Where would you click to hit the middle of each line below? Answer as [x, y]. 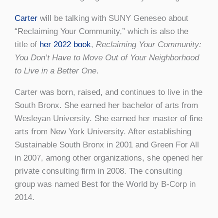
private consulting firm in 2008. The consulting [98, 171]
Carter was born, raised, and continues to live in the [109, 92]
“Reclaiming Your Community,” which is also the [101, 32]
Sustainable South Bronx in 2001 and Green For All [107, 145]
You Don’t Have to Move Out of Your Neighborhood [107, 58]
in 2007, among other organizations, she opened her [109, 158]
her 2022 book [65, 45]
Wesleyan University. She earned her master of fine [109, 119]
